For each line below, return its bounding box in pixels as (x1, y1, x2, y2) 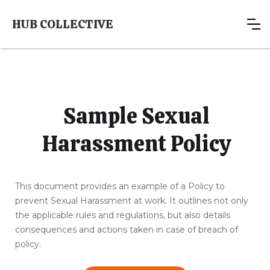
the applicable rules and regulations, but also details (15, 210, 230, 221)
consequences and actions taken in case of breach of (15, 224, 238, 235)
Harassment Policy (42, 130, 231, 158)
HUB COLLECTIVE (12, 16, 113, 32)
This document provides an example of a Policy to (15, 181, 225, 192)
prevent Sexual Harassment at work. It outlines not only (15, 195, 248, 206)
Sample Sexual (63, 102, 210, 130)
